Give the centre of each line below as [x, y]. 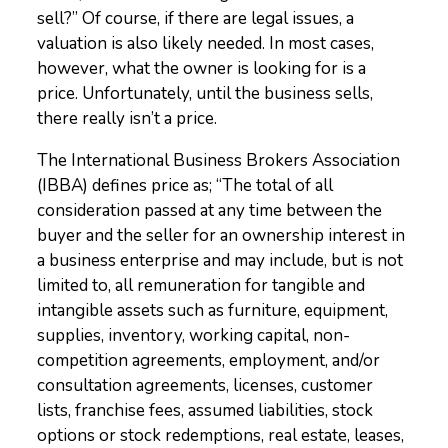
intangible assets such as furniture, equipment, [213, 310]
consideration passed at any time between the [210, 210]
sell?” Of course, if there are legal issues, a [196, 18]
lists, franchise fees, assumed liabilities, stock [205, 410]
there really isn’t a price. [127, 118]
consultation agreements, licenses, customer [205, 385]
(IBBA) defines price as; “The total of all [185, 185]
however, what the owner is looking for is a [202, 68]
